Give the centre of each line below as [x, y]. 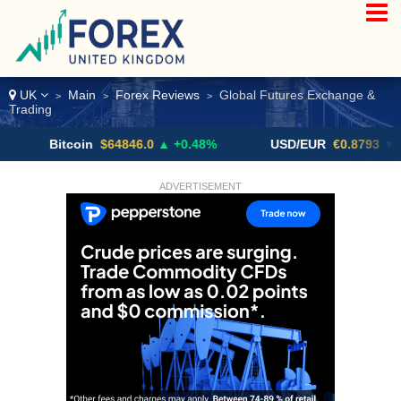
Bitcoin [25, 144]
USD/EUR [252, 144]
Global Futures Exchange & [294, 95]
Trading [30, 109]
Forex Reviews [158, 95]
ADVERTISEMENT [200, 186]
